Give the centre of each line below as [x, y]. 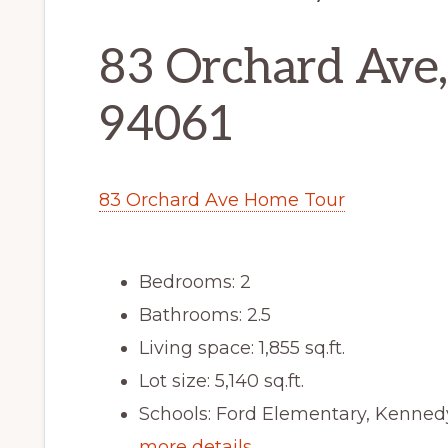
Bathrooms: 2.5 [205, 314]
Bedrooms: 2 [195, 281]
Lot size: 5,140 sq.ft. [221, 380]
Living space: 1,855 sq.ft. [242, 347]
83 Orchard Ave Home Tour [222, 199]
